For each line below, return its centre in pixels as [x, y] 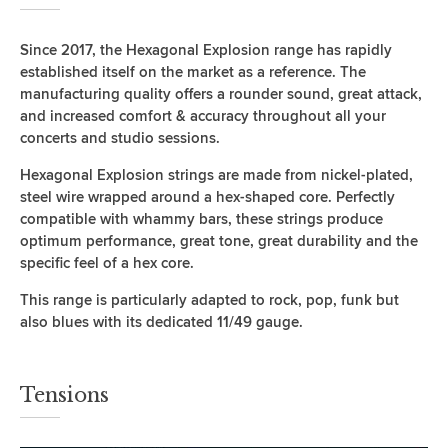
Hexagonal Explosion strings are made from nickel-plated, [216, 174]
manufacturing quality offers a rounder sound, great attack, [221, 93]
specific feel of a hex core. [107, 262]
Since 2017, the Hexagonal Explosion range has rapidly [206, 49]
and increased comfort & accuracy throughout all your [203, 115]
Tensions [64, 394]
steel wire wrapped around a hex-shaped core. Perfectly [207, 196]
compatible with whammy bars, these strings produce [201, 218]
